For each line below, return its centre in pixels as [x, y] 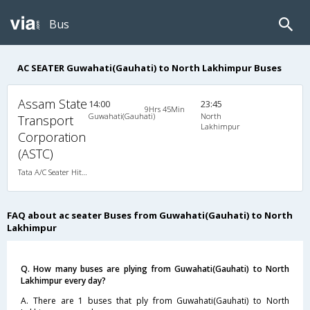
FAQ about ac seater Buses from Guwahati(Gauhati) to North [150, 215]
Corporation [52, 137]
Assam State [53, 103]
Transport [46, 120]
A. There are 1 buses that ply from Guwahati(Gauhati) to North [155, 300]
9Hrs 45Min [164, 109]
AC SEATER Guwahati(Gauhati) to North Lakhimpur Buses [149, 67]
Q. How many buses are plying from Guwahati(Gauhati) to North [155, 268]
